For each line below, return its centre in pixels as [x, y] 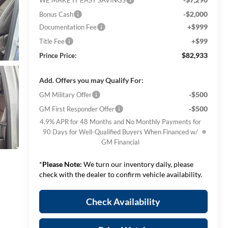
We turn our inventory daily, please [137, 164]
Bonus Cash [56, 14]
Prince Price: [58, 55]
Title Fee [52, 41]
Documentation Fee [68, 27]
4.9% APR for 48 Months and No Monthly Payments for [121, 121]
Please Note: [62, 164]
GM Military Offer [65, 94]
